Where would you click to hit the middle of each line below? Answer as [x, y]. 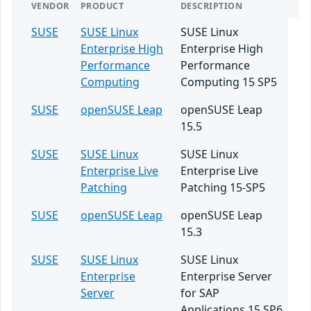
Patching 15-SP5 [223, 187]
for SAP [200, 293]
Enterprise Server [226, 276]
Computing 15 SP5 [229, 82]
